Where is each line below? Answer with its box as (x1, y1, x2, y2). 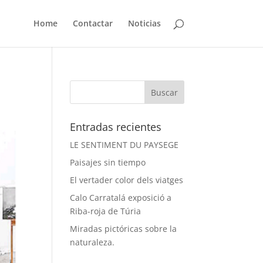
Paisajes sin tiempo (70, 157, 146, 168)
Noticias (127, 18, 161, 29)
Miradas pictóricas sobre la (70, 223, 177, 234)
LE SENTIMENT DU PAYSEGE (70, 139, 179, 150)
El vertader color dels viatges (70, 174, 184, 186)
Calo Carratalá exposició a (70, 192, 172, 203)
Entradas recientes (70, 120, 162, 134)
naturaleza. (70, 237, 115, 248)
